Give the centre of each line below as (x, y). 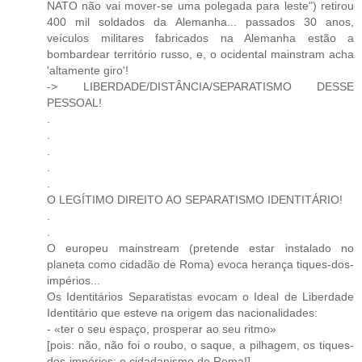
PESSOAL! (74, 103)
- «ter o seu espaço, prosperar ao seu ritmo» (162, 329)
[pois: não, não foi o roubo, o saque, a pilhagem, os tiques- (200, 345)
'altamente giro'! (88, 71)
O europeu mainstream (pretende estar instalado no (200, 248)
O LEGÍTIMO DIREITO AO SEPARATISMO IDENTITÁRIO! (195, 200)
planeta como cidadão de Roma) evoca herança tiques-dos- (200, 265)
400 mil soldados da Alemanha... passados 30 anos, (200, 22)
